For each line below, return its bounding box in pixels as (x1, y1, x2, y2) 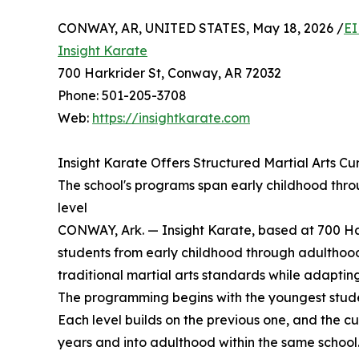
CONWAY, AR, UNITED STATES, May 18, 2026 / (58, 20, 344, 36)
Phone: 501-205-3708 (58, 87, 187, 103)
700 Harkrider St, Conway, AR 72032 (58, 65, 281, 81)
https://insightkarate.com (92, 110, 250, 126)
